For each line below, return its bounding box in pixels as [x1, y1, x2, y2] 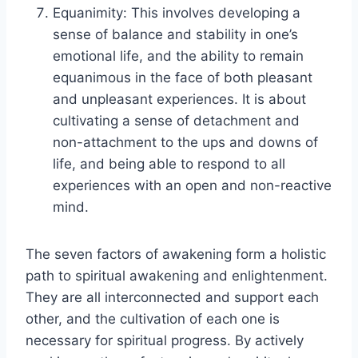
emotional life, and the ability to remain [53, 47, 304, 64]
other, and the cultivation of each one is [26, 310, 280, 327]
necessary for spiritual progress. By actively [26, 332, 304, 348]
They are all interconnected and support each [26, 288, 319, 305]
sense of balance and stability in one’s [53, 26, 298, 42]
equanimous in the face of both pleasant [53, 69, 312, 86]
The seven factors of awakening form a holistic [26, 245, 326, 262]
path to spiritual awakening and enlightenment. [26, 267, 328, 284]
